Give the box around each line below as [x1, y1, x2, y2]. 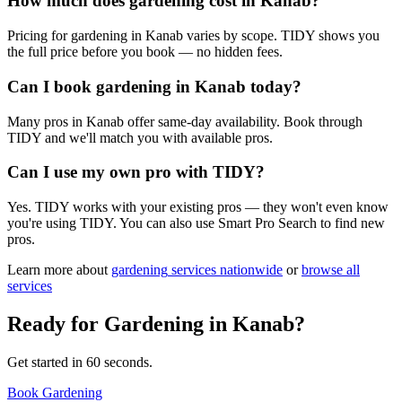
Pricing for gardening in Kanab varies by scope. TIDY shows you [7, 28, 380, 44]
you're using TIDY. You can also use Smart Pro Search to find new [7, 215, 385, 232]
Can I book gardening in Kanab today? [7, 76, 301, 96]
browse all [301, 262, 360, 278]
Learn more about [7, 262, 108, 278]
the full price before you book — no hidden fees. [7, 44, 283, 60]
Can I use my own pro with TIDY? [7, 162, 265, 182]
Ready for [7, 311, 104, 336]
